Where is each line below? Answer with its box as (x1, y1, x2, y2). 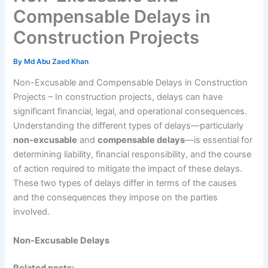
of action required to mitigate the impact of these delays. (13, 163, 243, 175)
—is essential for (185, 135, 253, 146)
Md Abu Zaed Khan (24, 57, 89, 66)
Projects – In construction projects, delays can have (13, 92, 223, 103)
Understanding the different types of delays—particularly (13, 120, 244, 132)
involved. (13, 206, 50, 218)
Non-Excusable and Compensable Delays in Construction (13, 77, 248, 89)
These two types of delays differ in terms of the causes (13, 178, 237, 189)
